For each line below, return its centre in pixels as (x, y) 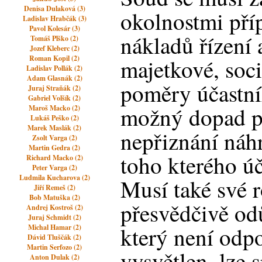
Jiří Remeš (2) (54, 187)
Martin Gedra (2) (55, 148)
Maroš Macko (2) (55, 108)
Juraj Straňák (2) (55, 88)
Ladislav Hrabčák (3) (54, 18)
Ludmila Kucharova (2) (54, 177)
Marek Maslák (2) (55, 128)
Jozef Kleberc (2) (54, 48)
